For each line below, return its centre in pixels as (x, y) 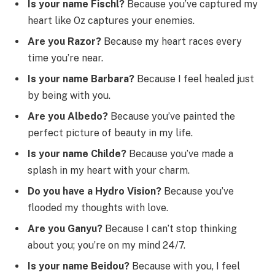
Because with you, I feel (185, 266)
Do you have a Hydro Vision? (95, 192)
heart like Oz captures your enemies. (111, 21)
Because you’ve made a (180, 154)
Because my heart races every (172, 42)
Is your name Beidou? (79, 266)
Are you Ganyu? (65, 229)
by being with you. (69, 96)
